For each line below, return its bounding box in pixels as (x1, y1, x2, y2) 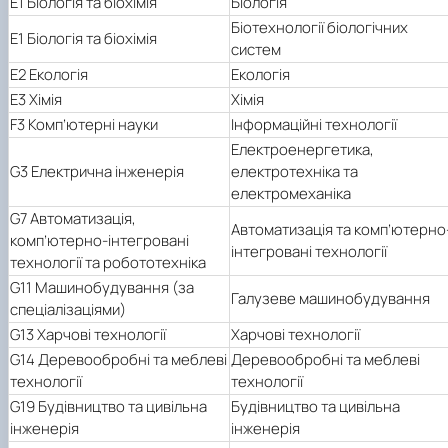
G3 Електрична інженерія (10, 160, 184, 182)
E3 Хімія (10, 88, 62, 110)
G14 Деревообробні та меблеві (10, 348, 227, 370)
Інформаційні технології (231, 113, 397, 135)
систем (231, 38, 281, 60)
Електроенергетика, (231, 138, 374, 160)
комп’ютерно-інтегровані (10, 229, 189, 251)
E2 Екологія (10, 63, 88, 85)
